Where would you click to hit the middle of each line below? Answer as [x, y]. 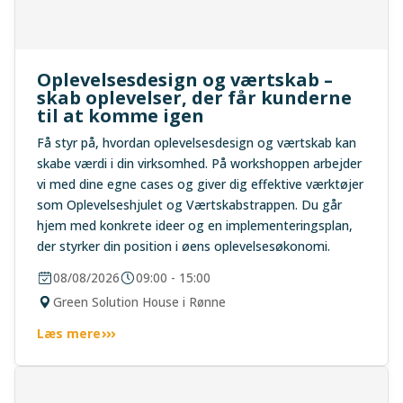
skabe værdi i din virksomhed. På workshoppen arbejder [199, 163]
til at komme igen [121, 116]
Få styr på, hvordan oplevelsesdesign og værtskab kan [197, 143]
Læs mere [69, 333]
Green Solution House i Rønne [139, 302]
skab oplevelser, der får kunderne [194, 98]
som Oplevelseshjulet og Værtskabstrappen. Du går [189, 205]
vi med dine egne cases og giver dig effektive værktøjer [200, 184]
